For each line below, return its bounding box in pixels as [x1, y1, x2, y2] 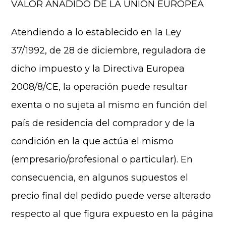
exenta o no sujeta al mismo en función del [11, 99, 208, 110]
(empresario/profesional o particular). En [11, 154, 193, 165]
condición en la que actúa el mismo [11, 136, 174, 147]
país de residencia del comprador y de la [11, 118, 195, 129]
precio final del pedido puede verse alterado [11, 190, 211, 201]
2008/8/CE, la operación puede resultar [11, 81, 188, 92]
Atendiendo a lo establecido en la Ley [11, 27, 182, 38]
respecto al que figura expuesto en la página [11, 208, 214, 219]
